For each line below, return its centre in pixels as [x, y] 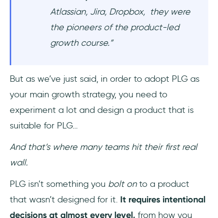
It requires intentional [162, 200]
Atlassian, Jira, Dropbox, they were [120, 12]
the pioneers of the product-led [115, 27]
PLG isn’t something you [59, 184]
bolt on [122, 184]
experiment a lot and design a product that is [102, 110]
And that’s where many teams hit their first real [103, 147]
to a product [163, 184]
